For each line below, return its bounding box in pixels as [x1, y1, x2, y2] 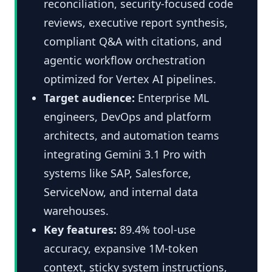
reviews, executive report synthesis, [44, 15, 228, 30]
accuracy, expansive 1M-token [44, 240, 198, 256]
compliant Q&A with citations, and [44, 33, 222, 49]
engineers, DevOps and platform [44, 109, 211, 124]
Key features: [44, 222, 117, 237]
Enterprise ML [135, 90, 209, 105]
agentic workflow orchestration [44, 52, 205, 67]
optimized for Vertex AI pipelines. [44, 71, 216, 86]
